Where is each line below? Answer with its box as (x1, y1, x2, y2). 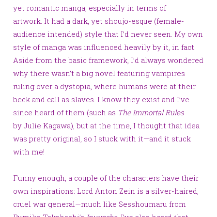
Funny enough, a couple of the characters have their (13, 172, 199, 183)
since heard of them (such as (13, 107, 118, 117)
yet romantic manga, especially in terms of (13, 2, 166, 13)
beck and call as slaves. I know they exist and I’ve (13, 94, 189, 104)
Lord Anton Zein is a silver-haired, (77, 186, 199, 196)
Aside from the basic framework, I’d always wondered (13, 55, 203, 65)
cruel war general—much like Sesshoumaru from (13, 199, 186, 209)
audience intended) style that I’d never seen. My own (13, 29, 203, 39)
